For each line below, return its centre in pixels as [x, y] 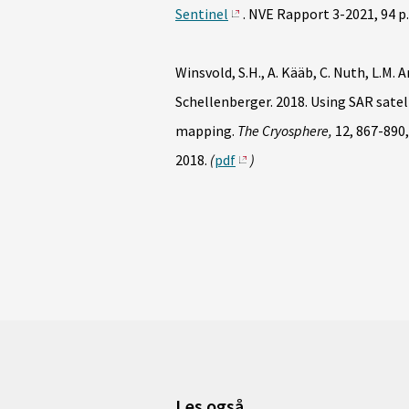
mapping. [205, 131]
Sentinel [202, 14]
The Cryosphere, [285, 131]
